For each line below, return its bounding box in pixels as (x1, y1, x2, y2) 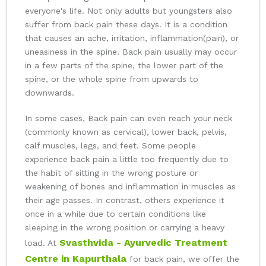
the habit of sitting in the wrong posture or (25, 168, 198, 178)
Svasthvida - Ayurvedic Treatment (59, 237, 227, 249)
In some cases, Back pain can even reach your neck (25, 113, 232, 123)
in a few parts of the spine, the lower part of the (25, 61, 223, 71)
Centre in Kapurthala (25, 253, 126, 265)
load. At (25, 238, 59, 248)
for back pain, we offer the (126, 254, 239, 264)
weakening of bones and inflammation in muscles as (25, 182, 236, 192)
